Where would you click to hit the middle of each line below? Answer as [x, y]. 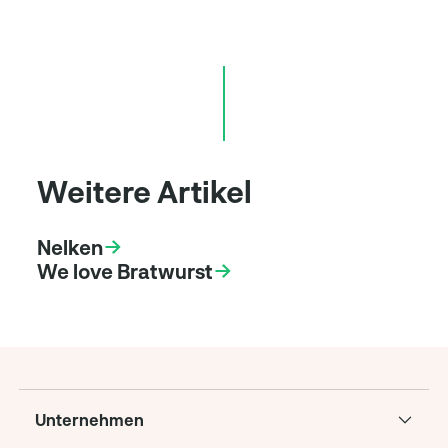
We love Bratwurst [125, 270]
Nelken [70, 246]
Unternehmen [89, 419]
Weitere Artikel [145, 190]
